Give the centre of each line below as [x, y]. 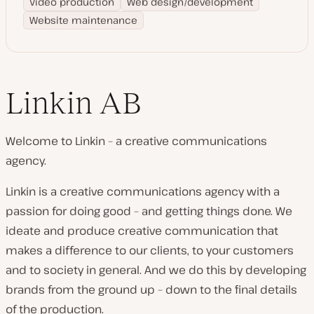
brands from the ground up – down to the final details [151, 289]
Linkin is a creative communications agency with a [143, 191]
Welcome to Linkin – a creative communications [136, 141]
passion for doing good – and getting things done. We [149, 211]
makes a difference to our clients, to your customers [150, 250]
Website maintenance [83, 20]
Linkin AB [74, 103]
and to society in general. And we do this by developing [156, 270]
